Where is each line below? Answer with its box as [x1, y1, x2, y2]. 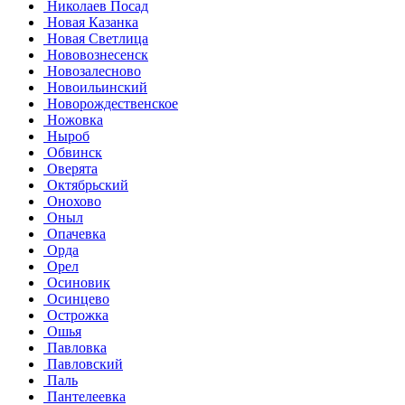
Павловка [43, 339, 107, 355]
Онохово [43, 193, 101, 209]
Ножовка [43, 111, 103, 127]
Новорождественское [43, 95, 178, 111]
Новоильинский [43, 79, 147, 95]
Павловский [43, 355, 123, 372]
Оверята [43, 160, 98, 176]
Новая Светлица [43, 30, 148, 46]
